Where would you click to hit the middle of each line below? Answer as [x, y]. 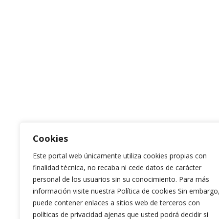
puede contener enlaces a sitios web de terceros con [116, 203]
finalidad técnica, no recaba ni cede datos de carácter [117, 167]
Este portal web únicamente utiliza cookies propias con [120, 156]
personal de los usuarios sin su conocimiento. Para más [121, 179]
